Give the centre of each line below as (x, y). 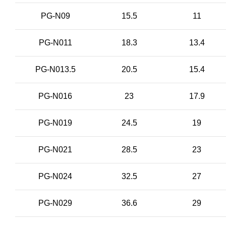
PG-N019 (55, 123)
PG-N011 (55, 43)
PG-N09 (55, 16)
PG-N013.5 (55, 69)
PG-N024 (55, 176)
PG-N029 (55, 203)
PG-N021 (55, 150)
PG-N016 (55, 96)
